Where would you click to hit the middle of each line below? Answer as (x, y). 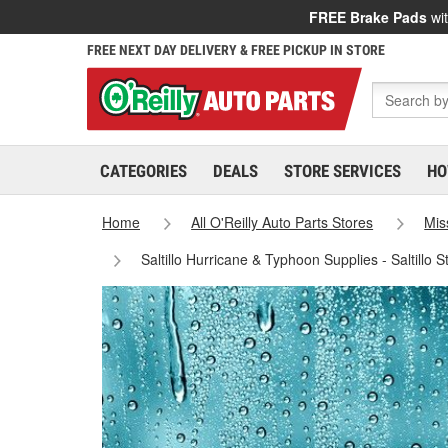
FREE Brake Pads (368, 17)
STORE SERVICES (342, 171)
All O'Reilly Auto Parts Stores (282, 222)
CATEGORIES (143, 171)
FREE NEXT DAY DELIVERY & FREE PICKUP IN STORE (236, 50)
